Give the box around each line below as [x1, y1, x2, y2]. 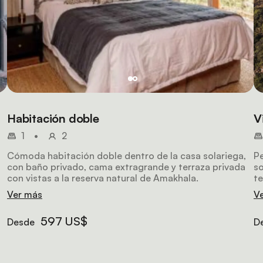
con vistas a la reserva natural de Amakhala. [7, 172, 198, 184]
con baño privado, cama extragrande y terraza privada [7, 161, 245, 173]
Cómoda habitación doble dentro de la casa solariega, [7, 150, 246, 161]
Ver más [7, 188, 42, 200]
